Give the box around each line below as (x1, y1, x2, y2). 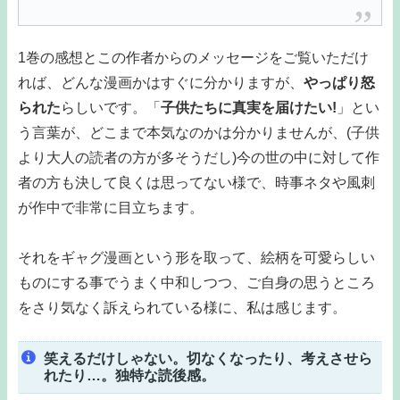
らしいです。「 (61, 100, 161, 116)
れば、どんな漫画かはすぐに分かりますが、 (18, 75, 304, 91)
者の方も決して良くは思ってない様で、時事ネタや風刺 (18, 175, 375, 191)
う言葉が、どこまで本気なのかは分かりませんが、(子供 (18, 125, 379, 141)
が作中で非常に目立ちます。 (18, 200, 204, 216)
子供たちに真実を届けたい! (161, 100, 337, 116)
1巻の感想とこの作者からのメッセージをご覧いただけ (18, 50, 369, 66)
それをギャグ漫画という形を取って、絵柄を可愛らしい (18, 250, 375, 266)
